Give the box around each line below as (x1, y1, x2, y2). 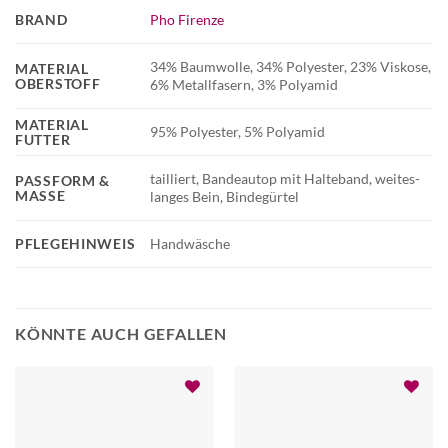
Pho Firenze (150, 11, 225, 29)
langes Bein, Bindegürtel (150, 188, 300, 206)
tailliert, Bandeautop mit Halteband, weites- (150, 170, 421, 188)
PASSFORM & (15, 172, 111, 190)
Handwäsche (150, 235, 231, 253)
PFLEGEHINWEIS (15, 235, 136, 253)
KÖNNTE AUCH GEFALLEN (15, 324, 227, 344)
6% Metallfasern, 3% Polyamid (150, 76, 339, 94)
